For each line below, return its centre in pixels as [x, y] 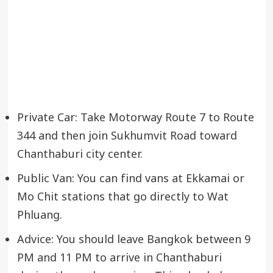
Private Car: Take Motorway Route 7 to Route [135, 118]
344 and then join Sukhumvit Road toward [127, 136]
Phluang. [39, 215]
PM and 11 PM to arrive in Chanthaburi [119, 258]
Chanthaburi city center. [80, 154]
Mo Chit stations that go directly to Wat [122, 197]
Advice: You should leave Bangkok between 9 [133, 239]
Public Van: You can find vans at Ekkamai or [130, 179]
